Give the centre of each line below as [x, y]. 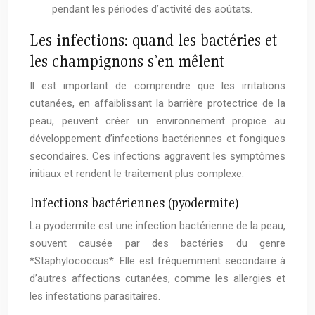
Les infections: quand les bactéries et [154, 40]
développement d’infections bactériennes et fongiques [157, 139]
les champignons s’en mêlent [127, 61]
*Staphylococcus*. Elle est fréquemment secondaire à [157, 261]
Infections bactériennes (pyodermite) [134, 203]
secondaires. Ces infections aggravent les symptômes [157, 156]
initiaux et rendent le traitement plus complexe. [137, 174]
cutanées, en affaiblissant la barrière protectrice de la [157, 104]
